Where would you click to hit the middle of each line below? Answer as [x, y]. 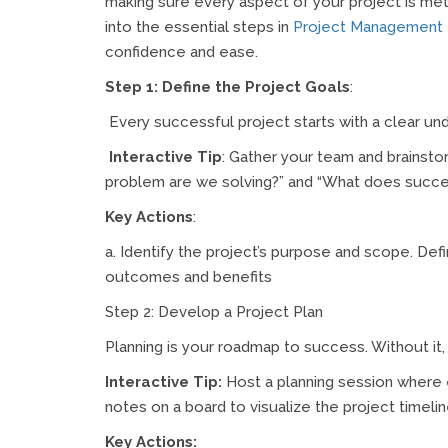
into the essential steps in [199, 26]
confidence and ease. [181, 51]
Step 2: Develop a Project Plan [214, 311]
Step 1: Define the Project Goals [227, 86]
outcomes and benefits [188, 276]
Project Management [368, 26]
